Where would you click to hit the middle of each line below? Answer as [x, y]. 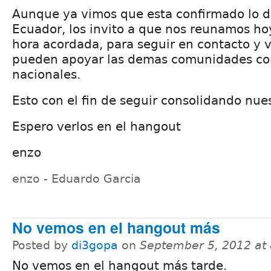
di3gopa [95, 246]
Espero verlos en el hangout [96, 127]
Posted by [42, 246]
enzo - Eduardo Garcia [77, 179]
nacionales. [46, 75]
